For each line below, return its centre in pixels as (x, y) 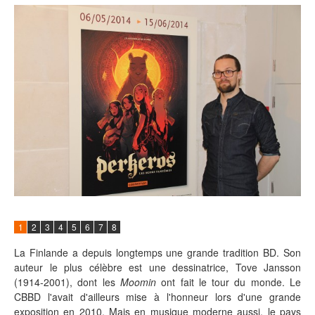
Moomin (138, 282)
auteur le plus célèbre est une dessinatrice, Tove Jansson (157, 267)
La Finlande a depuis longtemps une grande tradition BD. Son (157, 252)
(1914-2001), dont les (67, 282)
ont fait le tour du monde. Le (229, 282)
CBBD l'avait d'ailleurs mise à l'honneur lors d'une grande (157, 297)
